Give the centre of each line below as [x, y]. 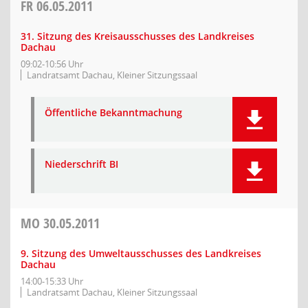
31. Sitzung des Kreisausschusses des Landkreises [137, 36]
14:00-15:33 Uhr [52, 281]
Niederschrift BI [81, 164]
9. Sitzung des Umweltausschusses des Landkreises [141, 253]
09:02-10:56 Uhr [52, 64]
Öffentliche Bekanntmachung [113, 112]
